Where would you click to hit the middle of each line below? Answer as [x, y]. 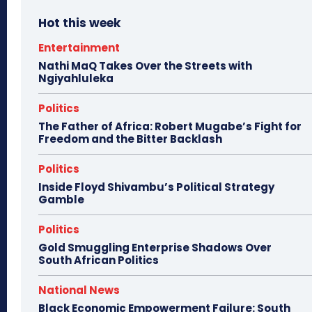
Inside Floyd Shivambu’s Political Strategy [156, 187]
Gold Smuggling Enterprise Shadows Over [155, 248]
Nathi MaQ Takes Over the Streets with [145, 66]
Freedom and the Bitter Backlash [130, 139]
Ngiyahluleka [76, 79]
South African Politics [99, 260]
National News [79, 290]
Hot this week [79, 23]
